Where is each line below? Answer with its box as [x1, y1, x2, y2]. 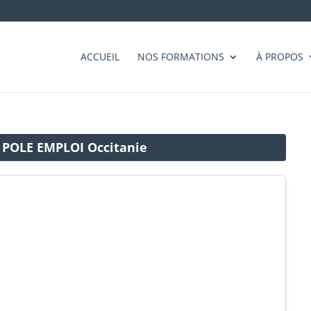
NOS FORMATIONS [137, 50, 224, 63]
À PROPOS [256, 50, 303, 63]
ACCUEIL [81, 50, 119, 63]
